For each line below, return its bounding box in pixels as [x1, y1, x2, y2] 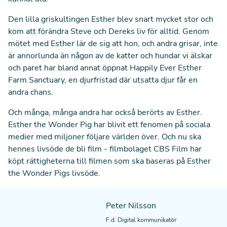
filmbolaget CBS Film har [109, 143, 202, 155]
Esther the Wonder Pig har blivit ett [8, 119, 140, 130]
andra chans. [8, 87, 53, 98]
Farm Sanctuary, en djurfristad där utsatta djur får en [8, 74, 198, 86]
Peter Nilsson [105, 200, 156, 211]
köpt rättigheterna [8, 156, 74, 167]
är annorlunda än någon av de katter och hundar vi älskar [8, 50, 212, 61]
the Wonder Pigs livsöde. [8, 168, 100, 179]
